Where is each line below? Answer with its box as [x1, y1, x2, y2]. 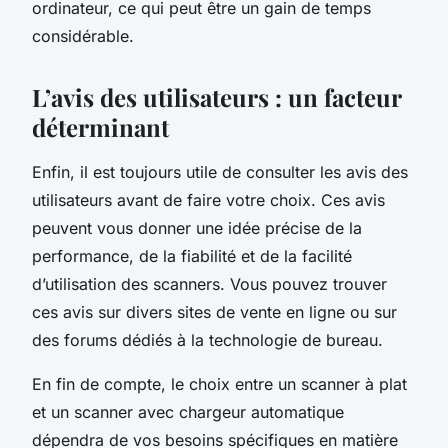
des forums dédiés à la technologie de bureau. [32, 329, 383, 350]
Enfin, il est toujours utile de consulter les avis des [32, 161, 408, 182]
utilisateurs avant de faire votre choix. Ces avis [32, 189, 385, 210]
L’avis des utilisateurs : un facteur [32, 80, 401, 113]
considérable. [32, 25, 134, 46]
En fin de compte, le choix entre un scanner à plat [32, 373, 407, 394]
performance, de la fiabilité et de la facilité [32, 245, 352, 266]
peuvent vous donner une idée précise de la [32, 217, 362, 238]
